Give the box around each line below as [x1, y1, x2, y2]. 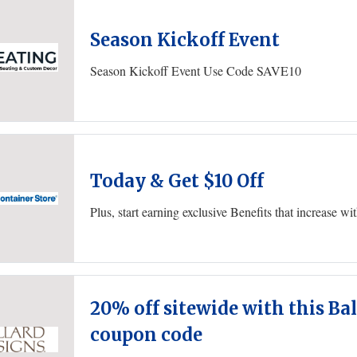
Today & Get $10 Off [90, 169, 264, 192]
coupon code [90, 324, 202, 346]
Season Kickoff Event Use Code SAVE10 [90, 61, 301, 79]
